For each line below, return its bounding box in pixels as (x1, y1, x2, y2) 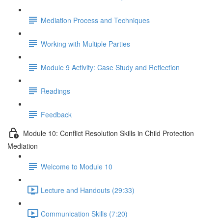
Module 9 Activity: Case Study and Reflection (41, 62, 180, 72)
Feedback (41, 109, 72, 119)
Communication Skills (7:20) (41, 208, 128, 219)
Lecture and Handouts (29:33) (41, 185, 135, 195)
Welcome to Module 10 (41, 161, 112, 171)
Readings (41, 85, 70, 96)
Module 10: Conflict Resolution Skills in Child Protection (23, 128, 194, 138)
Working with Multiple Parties (41, 38, 130, 49)
